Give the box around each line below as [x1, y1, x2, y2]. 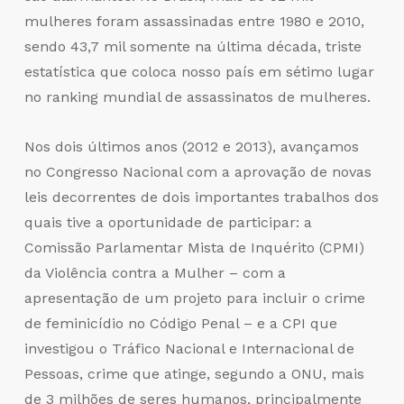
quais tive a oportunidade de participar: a [23, 214, 312, 232]
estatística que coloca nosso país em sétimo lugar [23, 63, 374, 81]
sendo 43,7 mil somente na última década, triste [23, 38, 362, 56]
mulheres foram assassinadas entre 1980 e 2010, [23, 13, 364, 31]
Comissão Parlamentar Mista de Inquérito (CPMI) [23, 239, 364, 257]
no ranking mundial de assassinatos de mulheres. [23, 88, 371, 106]
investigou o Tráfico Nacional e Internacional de [23, 340, 354, 358]
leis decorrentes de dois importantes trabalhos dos [23, 188, 379, 207]
